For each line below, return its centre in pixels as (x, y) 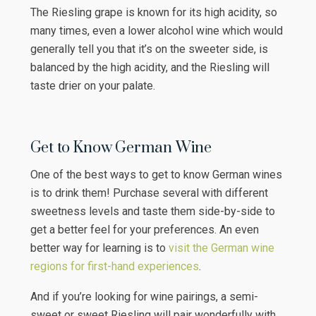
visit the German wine (221, 248)
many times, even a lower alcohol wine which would (156, 30)
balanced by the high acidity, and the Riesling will (150, 67)
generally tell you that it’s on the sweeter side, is (149, 49)
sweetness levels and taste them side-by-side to (152, 211)
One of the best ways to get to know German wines (156, 174)
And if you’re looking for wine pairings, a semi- (144, 296)
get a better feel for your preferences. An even (144, 229)
